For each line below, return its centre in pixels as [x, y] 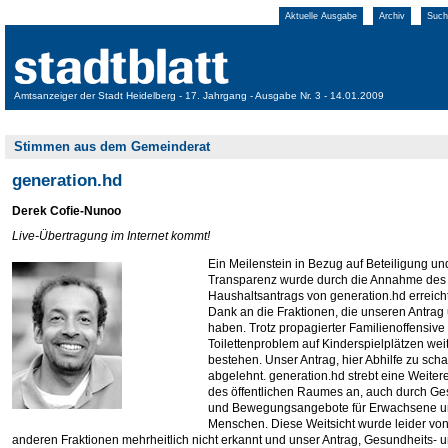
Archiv [392, 16]
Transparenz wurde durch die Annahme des [327, 280]
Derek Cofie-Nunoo [66, 211]
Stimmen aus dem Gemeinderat [112, 146]
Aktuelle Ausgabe [321, 16]
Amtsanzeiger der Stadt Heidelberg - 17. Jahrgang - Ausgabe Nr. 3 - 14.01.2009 [199, 95]
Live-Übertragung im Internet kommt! [111, 236]
